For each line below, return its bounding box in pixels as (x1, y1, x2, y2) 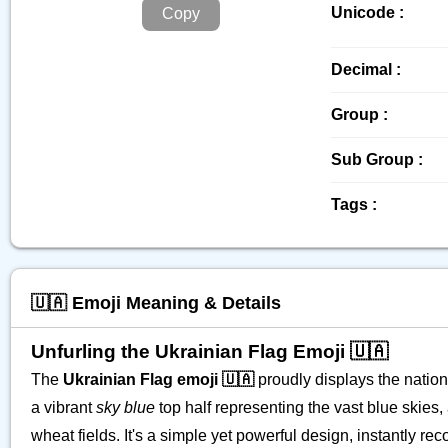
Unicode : (331, 4, 404, 21)
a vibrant (31, 399, 96, 416)
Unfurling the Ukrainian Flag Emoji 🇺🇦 (31, 341, 388, 362)
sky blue (96, 399, 155, 416)
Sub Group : (331, 151, 423, 168)
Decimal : (331, 61, 401, 78)
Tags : (331, 196, 377, 213)
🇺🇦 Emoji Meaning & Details (31, 293, 281, 313)
